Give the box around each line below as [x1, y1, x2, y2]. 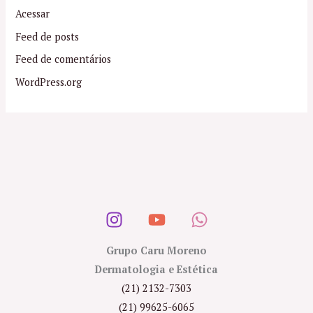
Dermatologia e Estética [95, 263, 218, 277]
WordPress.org [15, 75, 82, 89]
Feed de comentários [15, 52, 112, 66]
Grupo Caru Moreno [106, 244, 207, 258]
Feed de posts [15, 29, 80, 43]
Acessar [15, 6, 50, 20]
